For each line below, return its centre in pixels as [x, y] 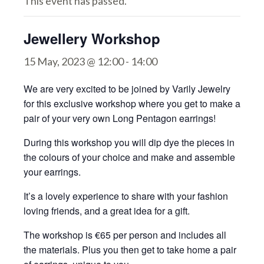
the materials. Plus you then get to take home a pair [130, 250]
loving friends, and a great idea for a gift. [107, 211]
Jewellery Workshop [92, 38]
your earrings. [52, 172]
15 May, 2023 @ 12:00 [74, 61]
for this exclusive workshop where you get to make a [132, 103]
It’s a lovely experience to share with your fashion [126, 196]
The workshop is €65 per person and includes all [125, 235]
